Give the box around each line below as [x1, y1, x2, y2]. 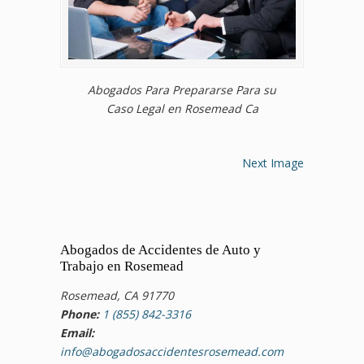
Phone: [60, 305, 99, 322]
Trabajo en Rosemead [60, 258, 184, 274]
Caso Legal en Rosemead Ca [106, 100, 258, 116]
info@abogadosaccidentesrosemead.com [60, 343, 284, 359]
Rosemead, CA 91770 [60, 287, 174, 303]
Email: [60, 324, 94, 340]
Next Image [242, 154, 304, 171]
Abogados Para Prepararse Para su [88, 81, 276, 97]
